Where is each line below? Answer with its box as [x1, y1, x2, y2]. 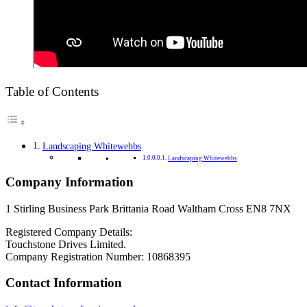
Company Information [5, 174, 134, 189]
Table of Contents [5, 84, 99, 99]
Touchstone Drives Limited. [5, 238, 126, 250]
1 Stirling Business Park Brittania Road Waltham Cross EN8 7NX [5, 202, 291, 214]
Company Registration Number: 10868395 [5, 250, 191, 262]
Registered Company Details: [5, 225, 132, 238]
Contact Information [5, 275, 122, 291]
